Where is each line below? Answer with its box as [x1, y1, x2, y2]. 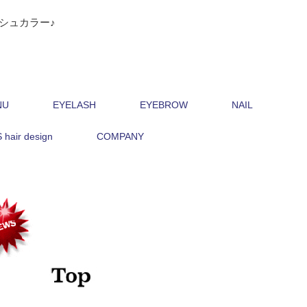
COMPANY [96, 131, 144, 142]
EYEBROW [140, 99, 188, 110]
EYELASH [53, 99, 96, 110]
